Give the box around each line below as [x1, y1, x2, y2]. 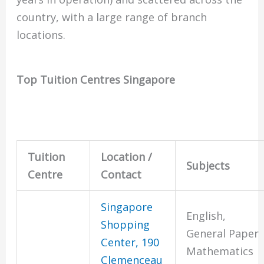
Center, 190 [101, 235, 160, 250]
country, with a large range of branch [16, 10, 207, 25]
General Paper [186, 226, 259, 241]
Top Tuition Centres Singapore [16, 72, 176, 87]
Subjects [186, 159, 230, 173]
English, [186, 209, 226, 223]
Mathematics [186, 244, 254, 259]
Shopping [101, 217, 150, 232]
